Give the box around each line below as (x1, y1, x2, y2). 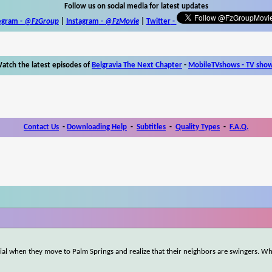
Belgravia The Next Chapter (92, 61, 182, 69)
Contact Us (24, 123, 59, 131)
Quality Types (175, 123, 220, 131)
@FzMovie (104, 17, 139, 25)
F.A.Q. (229, 123, 248, 131)
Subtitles (137, 123, 166, 131)
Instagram (66, 17, 99, 25)
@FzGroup (24, 17, 59, 25)
